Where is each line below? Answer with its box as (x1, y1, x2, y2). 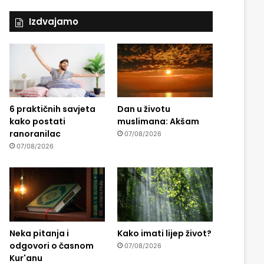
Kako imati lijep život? (117, 227, 212, 239)
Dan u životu (117, 103, 170, 115)
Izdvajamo (28, 15, 78, 28)
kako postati (9, 115, 65, 128)
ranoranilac (9, 128, 61, 140)
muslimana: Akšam (117, 115, 199, 128)
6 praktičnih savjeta (9, 103, 95, 115)
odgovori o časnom (9, 239, 94, 252)
